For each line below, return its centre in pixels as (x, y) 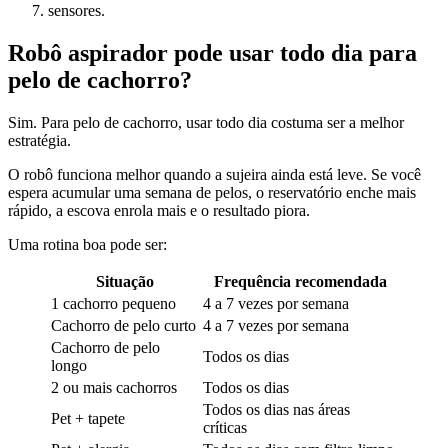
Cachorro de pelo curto (123, 325)
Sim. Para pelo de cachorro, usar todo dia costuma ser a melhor (206, 122)
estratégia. (39, 140)
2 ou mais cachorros (114, 387)
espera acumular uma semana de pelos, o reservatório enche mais (212, 192)
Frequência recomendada (300, 281)
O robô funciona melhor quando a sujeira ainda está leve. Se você (214, 174)
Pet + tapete (88, 418)
